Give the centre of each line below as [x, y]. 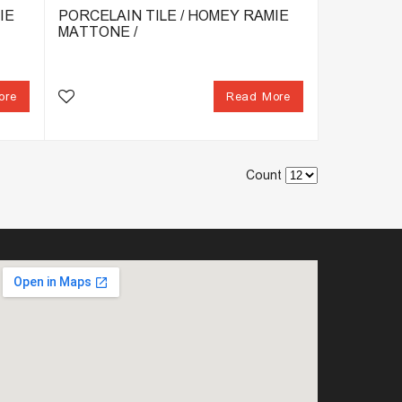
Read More [258, 96]
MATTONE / [97, 32]
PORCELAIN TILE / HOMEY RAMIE [173, 16]
